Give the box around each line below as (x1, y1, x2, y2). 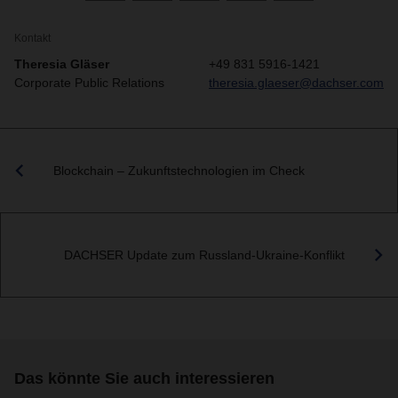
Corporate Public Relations (14, 76, 164, 90)
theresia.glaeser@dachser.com (209, 76, 384, 90)
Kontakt (14, 32, 51, 44)
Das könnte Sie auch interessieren (14, 370, 275, 387)
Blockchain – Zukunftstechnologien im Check (53, 163, 305, 178)
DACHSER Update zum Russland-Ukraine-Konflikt (64, 247, 345, 262)
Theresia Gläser (14, 57, 109, 71)
